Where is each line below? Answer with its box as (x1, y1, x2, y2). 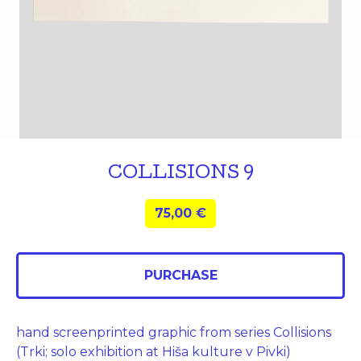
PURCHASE (143, 268, 218, 283)
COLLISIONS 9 (107, 166, 254, 184)
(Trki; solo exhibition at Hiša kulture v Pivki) (16, 344, 291, 359)
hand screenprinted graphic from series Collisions (16, 325, 331, 340)
